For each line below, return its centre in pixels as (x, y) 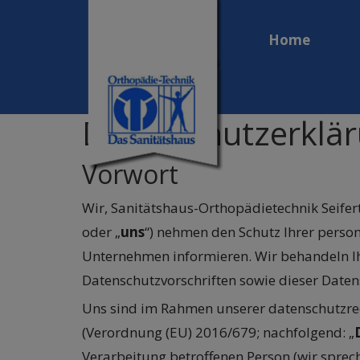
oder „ (101, 232)
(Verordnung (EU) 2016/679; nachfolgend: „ (218, 333)
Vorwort (130, 174)
